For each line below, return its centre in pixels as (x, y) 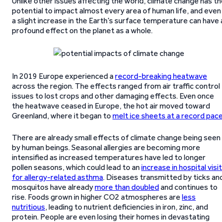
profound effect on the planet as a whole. (82, 30)
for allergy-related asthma (57, 177)
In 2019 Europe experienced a (63, 76)
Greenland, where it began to (62, 116)
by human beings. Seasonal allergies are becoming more (106, 147)
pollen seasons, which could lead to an (77, 167)
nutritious (28, 207)
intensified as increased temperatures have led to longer (109, 157)
